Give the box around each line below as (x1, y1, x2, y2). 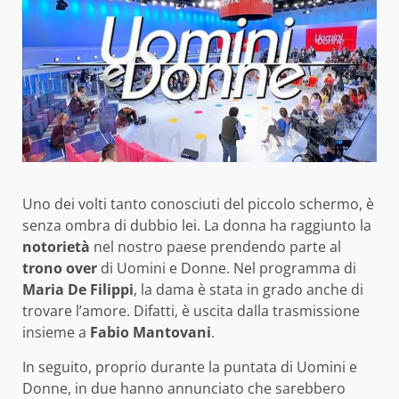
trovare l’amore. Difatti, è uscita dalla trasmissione (22, 301, 360, 322)
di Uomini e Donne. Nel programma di (97, 258, 356, 279)
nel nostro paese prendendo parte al (90, 237, 341, 257)
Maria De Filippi (22, 280, 134, 300)
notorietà (22, 237, 90, 257)
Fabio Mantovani (90, 322, 211, 343)
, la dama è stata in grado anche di (134, 280, 363, 300)
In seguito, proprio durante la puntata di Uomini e (22, 357, 357, 378)
